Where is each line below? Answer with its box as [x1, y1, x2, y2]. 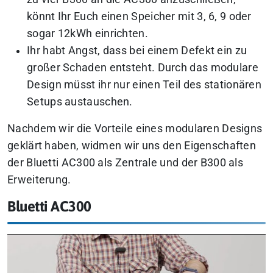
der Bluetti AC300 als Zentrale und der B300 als [7, 157, 244, 169]
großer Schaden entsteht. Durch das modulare [27, 62, 258, 74]
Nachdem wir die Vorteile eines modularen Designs [7, 122, 263, 135]
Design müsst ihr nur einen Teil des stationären [27, 79, 262, 91]
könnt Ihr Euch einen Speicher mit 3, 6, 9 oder [27, 10, 252, 23]
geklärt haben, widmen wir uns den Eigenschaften [7, 140, 257, 152]
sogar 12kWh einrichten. [27, 27, 148, 40]
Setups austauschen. [27, 96, 133, 108]
